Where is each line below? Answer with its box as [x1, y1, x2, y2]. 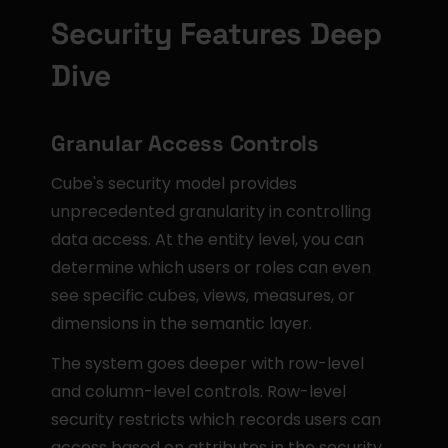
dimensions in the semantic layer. [51, 312, 313, 335]
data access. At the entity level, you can [51, 228, 365, 251]
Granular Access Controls [51, 129, 319, 157]
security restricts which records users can [51, 408, 382, 431]
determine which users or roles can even [51, 256, 372, 279]
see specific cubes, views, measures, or [51, 284, 356, 307]
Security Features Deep [51, 14, 382, 53]
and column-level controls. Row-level [51, 380, 347, 403]
